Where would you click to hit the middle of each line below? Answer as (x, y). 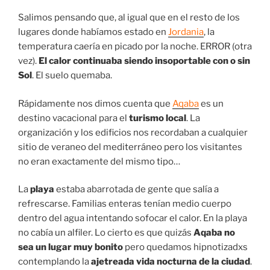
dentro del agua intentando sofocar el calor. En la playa (133, 218)
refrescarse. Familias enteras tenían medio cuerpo (125, 204)
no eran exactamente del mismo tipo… (99, 161)
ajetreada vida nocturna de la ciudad (171, 262)
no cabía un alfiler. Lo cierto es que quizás (106, 233)
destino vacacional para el (74, 118)
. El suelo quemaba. (73, 76)
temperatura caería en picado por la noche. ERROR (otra (135, 47)
